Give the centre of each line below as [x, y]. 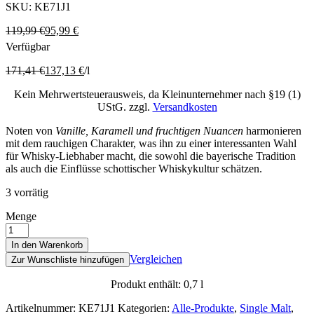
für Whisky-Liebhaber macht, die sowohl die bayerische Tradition [151, 156]
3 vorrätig [27, 192]
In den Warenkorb [47, 245]
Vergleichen [156, 259]
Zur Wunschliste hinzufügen [68, 259]
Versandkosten [185, 107]
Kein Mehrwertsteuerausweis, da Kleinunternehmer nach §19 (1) [157, 94]
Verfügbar [28, 46]
